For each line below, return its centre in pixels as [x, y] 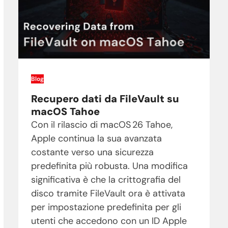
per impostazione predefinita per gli [106, 207]
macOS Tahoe [65, 112]
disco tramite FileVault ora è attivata [108, 194]
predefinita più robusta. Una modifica [109, 166]
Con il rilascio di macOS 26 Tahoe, [102, 125]
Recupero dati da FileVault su [105, 99]
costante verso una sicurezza [92, 152]
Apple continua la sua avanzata [96, 139]
